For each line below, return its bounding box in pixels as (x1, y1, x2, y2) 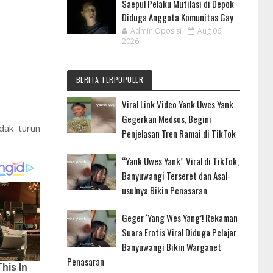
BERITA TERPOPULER (76, 74, 144, 85)
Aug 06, (197, 26, 223, 37)
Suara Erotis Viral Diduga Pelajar (121, 225, 236, 239)
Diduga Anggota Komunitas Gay (121, 10, 233, 24)
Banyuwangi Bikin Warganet (121, 240, 221, 254)
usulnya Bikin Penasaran (121, 183, 207, 197)
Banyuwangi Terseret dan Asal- (121, 169, 230, 183)
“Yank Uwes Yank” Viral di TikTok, (121, 154, 239, 168)
